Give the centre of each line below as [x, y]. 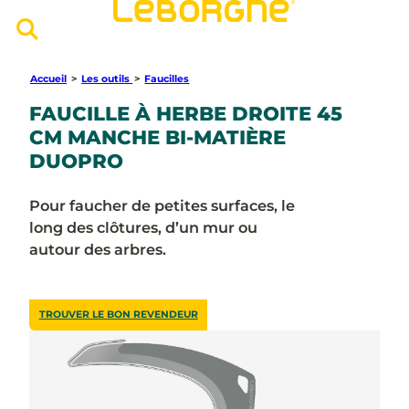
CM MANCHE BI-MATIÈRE [157, 137]
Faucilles [167, 79]
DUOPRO [76, 161]
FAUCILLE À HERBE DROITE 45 [185, 114]
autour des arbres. [97, 250]
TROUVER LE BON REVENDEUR [118, 315]
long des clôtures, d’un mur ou [143, 228]
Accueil [48, 79]
